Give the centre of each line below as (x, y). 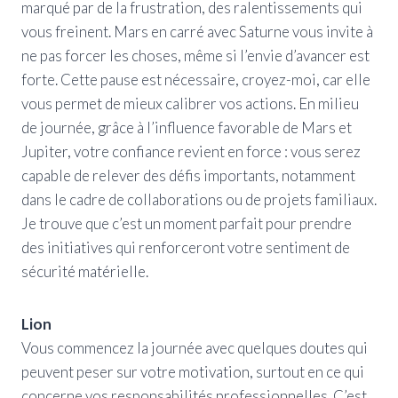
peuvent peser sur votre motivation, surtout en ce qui (193, 371)
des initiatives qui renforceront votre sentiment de (186, 247)
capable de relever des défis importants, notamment (188, 175)
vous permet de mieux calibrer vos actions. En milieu (190, 103)
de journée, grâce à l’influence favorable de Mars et (187, 127)
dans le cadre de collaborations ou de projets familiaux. (199, 199)
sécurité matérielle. (85, 271)
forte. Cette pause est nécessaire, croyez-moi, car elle (196, 79)
